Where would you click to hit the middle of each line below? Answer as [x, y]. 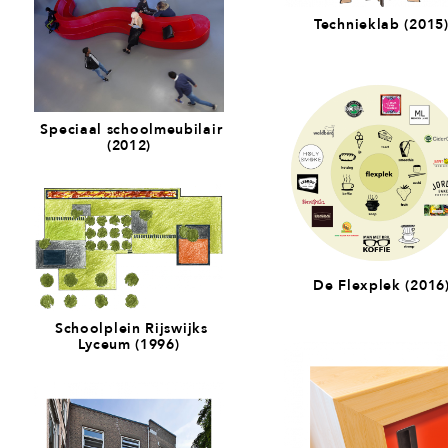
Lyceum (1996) [129, 343]
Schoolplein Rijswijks [129, 327]
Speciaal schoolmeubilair [129, 128]
